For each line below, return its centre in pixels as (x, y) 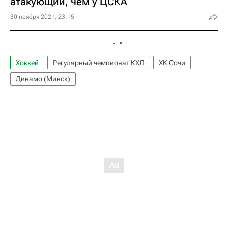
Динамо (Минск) (43, 79)
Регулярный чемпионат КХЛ (99, 63)
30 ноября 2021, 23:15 (42, 17)
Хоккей (27, 63)
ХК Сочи (172, 63)
